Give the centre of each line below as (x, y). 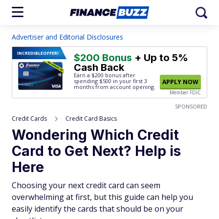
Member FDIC (185, 92)
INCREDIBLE (30, 53)
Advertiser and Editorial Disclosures (67, 37)
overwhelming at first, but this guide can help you (102, 197)
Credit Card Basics (91, 119)
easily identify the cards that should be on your (98, 209)
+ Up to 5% (160, 58)
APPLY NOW (180, 82)
